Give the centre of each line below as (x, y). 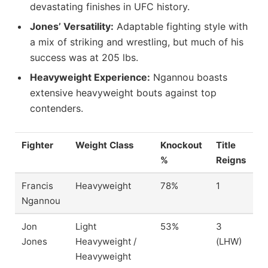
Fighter (38, 145)
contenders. (57, 109)
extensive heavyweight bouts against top (123, 93)
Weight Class (105, 145)
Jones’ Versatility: (72, 27)
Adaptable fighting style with (181, 27)
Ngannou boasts (189, 77)
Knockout (182, 145)
